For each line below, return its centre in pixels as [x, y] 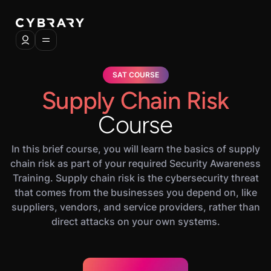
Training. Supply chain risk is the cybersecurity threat [135, 178]
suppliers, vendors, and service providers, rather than [135, 207]
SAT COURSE [135, 75]
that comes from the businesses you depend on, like [135, 192]
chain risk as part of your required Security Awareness [135, 163]
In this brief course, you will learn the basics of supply [135, 149]
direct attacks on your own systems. [135, 221]
